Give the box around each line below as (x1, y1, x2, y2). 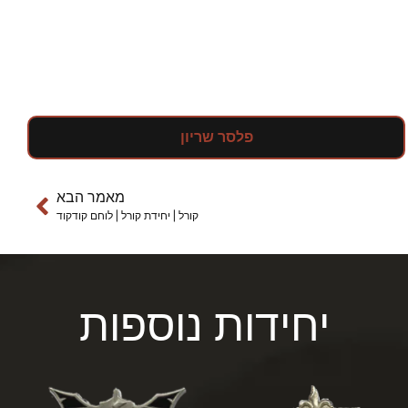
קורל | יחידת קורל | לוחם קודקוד (56, 209, 199, 222)
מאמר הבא (56, 188, 125, 206)
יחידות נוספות (78, 299, 330, 352)
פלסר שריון (179, 127, 253, 146)
